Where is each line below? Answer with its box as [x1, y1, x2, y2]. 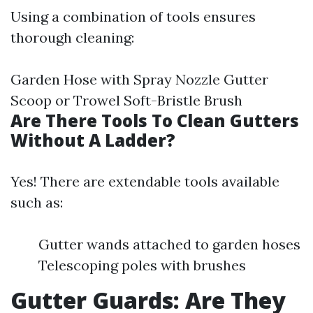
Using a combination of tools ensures [10, 8, 256, 25]
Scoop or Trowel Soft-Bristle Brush [10, 92, 242, 109]
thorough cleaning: [10, 29, 134, 46]
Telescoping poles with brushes [38, 256, 246, 274]
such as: [10, 194, 63, 211]
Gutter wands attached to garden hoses [38, 235, 300, 253]
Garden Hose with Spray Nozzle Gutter [10, 71, 268, 88]
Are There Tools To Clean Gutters [10, 109, 299, 132]
